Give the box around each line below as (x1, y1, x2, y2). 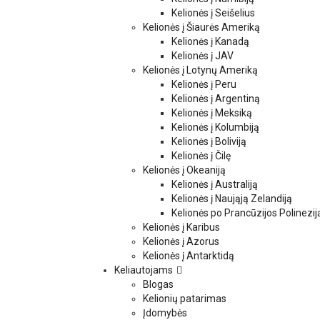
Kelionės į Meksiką (171, 107, 252, 119)
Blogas (143, 279, 174, 291)
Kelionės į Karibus (143, 221, 220, 234)
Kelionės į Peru (171, 79, 236, 91)
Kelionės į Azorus (143, 236, 219, 248)
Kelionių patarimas (143, 293, 226, 305)
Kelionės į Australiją (171, 179, 258, 191)
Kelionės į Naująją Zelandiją (171, 193, 292, 205)
